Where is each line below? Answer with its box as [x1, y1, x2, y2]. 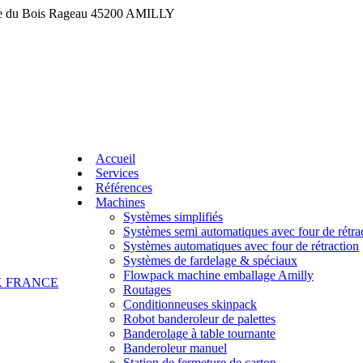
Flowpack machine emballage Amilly [123, 268, 314, 282]
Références [96, 181, 152, 194]
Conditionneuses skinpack [123, 297, 257, 311]
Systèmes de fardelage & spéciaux [123, 254, 297, 267]
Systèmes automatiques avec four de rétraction [123, 239, 359, 253]
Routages [123, 283, 171, 297]
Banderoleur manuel [123, 341, 227, 355]
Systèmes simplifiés [123, 210, 223, 224]
